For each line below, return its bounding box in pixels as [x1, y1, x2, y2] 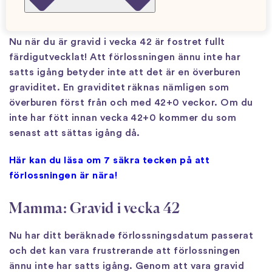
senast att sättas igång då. [9, 127, 140, 138]
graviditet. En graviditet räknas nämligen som [9, 82, 229, 92]
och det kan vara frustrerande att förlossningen [9, 245, 240, 256]
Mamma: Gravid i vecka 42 [9, 201, 180, 216]
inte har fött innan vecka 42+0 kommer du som [9, 112, 237, 123]
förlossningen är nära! [9, 170, 118, 180]
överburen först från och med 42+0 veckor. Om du [9, 97, 253, 107]
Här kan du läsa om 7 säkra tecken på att [9, 155, 210, 165]
